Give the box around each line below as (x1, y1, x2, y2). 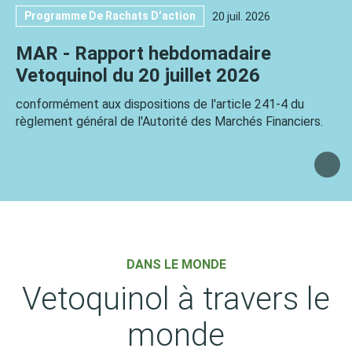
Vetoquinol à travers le (22, 280, 330, 317)
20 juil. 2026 (212, 9, 270, 23)
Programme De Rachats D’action (24, 9, 196, 22)
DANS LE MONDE (126, 257, 226, 272)
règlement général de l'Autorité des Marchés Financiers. (16, 114, 323, 129)
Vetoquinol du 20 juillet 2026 (16, 64, 260, 86)
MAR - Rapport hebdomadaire (16, 42, 271, 64)
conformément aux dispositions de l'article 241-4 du (16, 97, 304, 112)
